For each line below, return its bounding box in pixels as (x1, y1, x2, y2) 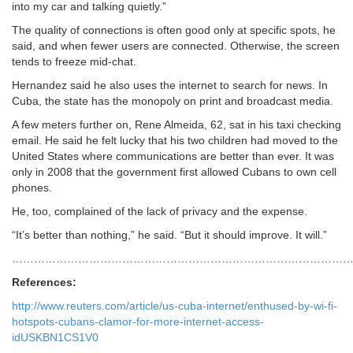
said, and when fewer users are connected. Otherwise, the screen (12, 39, 340, 52)
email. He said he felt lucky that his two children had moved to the (12, 133, 338, 147)
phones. (12, 180, 52, 194)
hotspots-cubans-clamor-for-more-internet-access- (12, 314, 264, 328)
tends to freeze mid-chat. (12, 54, 136, 68)
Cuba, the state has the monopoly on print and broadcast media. (12, 94, 333, 107)
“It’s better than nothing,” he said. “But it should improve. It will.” (12, 228, 327, 241)
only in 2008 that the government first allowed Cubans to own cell (12, 165, 336, 178)
